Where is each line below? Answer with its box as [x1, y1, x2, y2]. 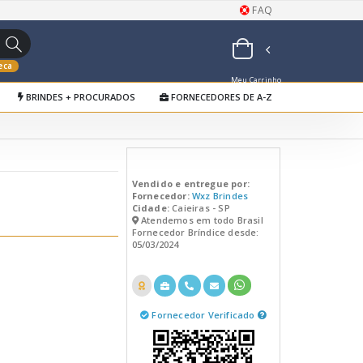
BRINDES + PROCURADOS [23, 91, 135, 103]
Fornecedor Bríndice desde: [131, 225, 259, 238]
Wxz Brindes [191, 189, 249, 202]
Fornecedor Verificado [152, 308, 258, 321]
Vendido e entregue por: [131, 177, 250, 190]
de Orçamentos [228, 91, 284, 101]
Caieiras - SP [169, 201, 230, 214]
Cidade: [131, 201, 169, 214]
